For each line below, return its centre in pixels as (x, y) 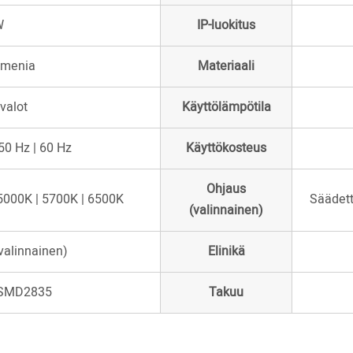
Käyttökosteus (227, 149)
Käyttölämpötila (226, 108)
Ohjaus (227, 190)
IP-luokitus (227, 26)
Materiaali (227, 67)
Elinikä (226, 252)
